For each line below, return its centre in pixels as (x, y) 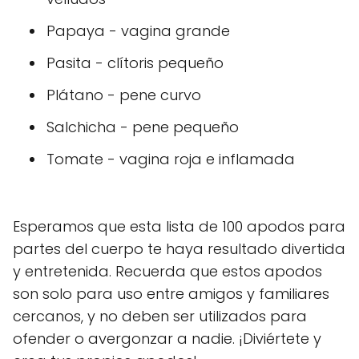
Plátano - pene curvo (124, 95)
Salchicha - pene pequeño (143, 127)
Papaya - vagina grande (138, 31)
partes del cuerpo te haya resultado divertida (179, 249)
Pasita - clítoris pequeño (135, 63)
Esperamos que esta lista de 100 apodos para (179, 226)
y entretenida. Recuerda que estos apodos (167, 271)
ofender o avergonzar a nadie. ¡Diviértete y (167, 339)
